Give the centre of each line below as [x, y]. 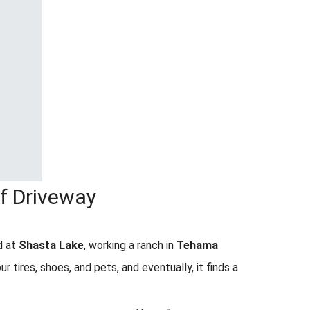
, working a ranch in [130, 245]
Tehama [197, 245]
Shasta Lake [51, 245]
